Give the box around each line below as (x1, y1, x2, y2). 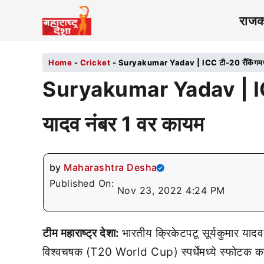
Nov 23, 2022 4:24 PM (117, 184, 225, 196)
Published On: (49, 177, 117, 189)
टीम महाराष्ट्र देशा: (42, 226, 122, 240)
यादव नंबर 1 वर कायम (42, 111, 204, 136)
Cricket (80, 58, 110, 67)
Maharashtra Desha (64, 161, 157, 173)
